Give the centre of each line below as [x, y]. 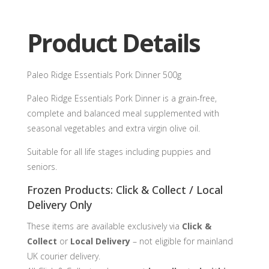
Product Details [113, 43]
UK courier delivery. [63, 256]
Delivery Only [59, 205]
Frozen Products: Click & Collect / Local [125, 190]
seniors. [42, 167]
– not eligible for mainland [181, 241]
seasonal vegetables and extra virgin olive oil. [113, 128]
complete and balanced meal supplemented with [123, 113]
